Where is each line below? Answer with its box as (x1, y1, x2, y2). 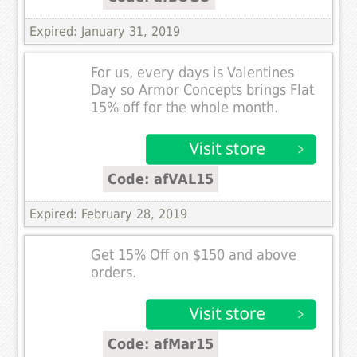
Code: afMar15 (108, 335, 214, 352)
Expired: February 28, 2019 (29, 206, 188, 222)
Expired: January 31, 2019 (29, 23, 181, 39)
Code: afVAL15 (108, 170, 214, 187)
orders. (91, 264, 137, 280)
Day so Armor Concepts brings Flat (91, 81, 315, 98)
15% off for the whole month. (91, 99, 279, 116)
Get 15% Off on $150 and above (91, 246, 297, 263)
